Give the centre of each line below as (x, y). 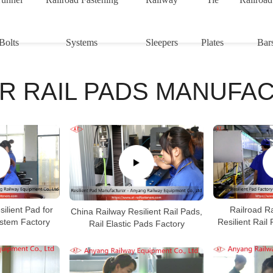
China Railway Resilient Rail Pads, (136, 211)
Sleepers (162, 42)
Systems (82, 42)
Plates (213, 42)
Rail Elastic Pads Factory (136, 223)
